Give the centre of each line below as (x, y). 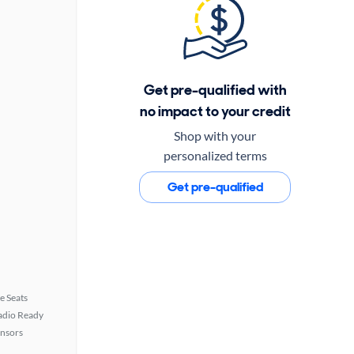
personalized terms (215, 155)
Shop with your (215, 135)
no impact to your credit (215, 111)
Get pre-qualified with (215, 90)
